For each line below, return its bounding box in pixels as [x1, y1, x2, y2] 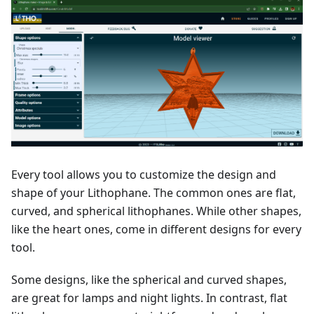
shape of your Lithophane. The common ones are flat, [11, 184, 296, 200]
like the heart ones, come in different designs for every [11, 221, 301, 237]
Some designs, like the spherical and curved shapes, [11, 271, 287, 287]
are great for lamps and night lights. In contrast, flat [11, 289, 287, 306]
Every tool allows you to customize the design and [11, 166, 276, 182]
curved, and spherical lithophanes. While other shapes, [11, 203, 301, 219]
